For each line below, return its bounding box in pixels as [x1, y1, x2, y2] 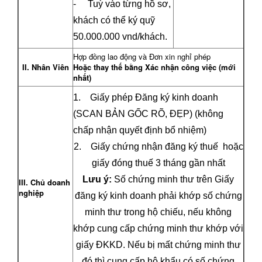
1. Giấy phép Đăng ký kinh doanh [73, 92, 218, 102]
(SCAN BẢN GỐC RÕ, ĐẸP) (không [73, 108, 223, 119]
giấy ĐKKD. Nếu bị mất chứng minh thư [75, 239, 241, 250]
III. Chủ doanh [19, 176, 70, 188]
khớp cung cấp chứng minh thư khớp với [73, 223, 243, 233]
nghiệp [19, 187, 44, 198]
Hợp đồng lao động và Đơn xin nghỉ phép [73, 50, 211, 62]
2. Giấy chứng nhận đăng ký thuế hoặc [73, 141, 243, 151]
